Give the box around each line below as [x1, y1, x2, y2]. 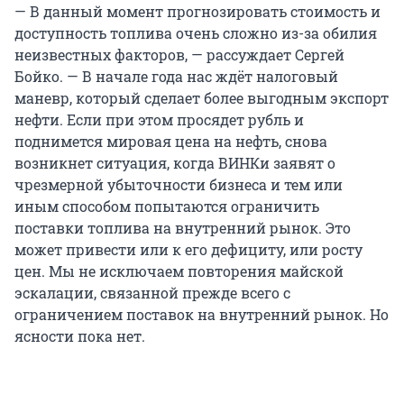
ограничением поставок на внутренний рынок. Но [14, 305, 389, 325]
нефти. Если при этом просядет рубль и [14, 110, 304, 130]
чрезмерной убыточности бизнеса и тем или [14, 175, 343, 195]
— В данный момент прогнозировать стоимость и [14, 2, 381, 22]
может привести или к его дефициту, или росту [14, 240, 363, 260]
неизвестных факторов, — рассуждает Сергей [14, 45, 344, 65]
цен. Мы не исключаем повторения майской [14, 262, 344, 281]
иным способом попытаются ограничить [14, 197, 319, 216]
